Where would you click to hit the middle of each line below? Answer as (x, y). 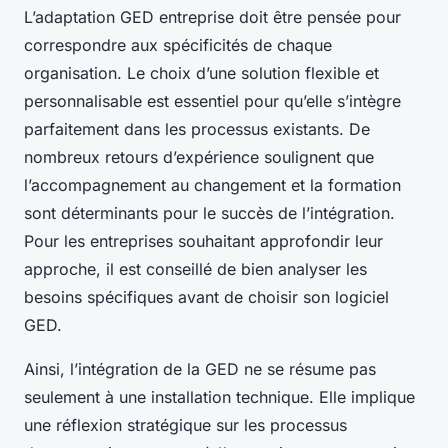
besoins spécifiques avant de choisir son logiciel (206, 297)
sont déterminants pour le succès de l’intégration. (209, 213)
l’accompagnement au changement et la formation (212, 185)
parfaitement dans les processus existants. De (197, 129)
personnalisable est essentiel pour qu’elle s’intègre (212, 101)
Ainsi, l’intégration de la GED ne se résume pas (200, 369)
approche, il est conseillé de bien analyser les (195, 269)
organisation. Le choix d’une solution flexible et (201, 73)
